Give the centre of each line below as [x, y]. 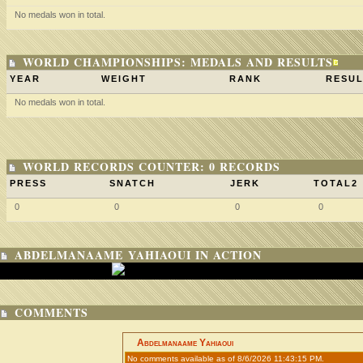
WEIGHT [124, 79]
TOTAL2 [336, 183]
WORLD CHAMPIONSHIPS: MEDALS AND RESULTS [178, 62]
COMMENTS [51, 312]
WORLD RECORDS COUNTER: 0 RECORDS [152, 167]
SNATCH [132, 183]
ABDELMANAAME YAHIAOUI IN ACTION [138, 255]
